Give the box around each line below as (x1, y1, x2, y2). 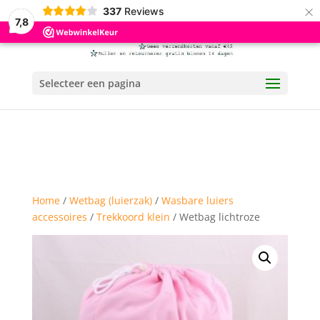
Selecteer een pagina (39, 76, 141, 90)
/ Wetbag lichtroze (169, 210, 260, 224)
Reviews (124, 4, 164, 17)
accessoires (31, 210, 87, 224)
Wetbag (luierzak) (69, 194, 152, 207)
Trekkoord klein (96, 210, 170, 224)
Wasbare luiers (161, 194, 234, 207)
